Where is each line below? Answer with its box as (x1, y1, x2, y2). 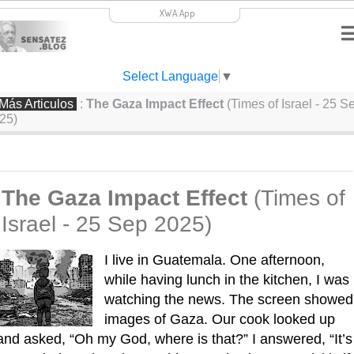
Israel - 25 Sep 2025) (2, 212, 212, 236)
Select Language (122, 70, 218, 84)
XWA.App (159, 7, 195, 19)
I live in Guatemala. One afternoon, (104, 252, 326, 268)
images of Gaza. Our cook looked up (104, 311, 336, 327)
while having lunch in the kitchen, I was (104, 272, 350, 288)
